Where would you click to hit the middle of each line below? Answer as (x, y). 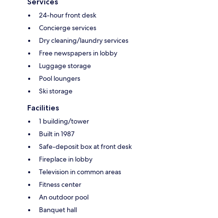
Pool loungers (60, 79)
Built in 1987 (57, 134)
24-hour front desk (68, 15)
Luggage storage (65, 66)
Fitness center (60, 185)
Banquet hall (58, 210)
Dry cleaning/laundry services (84, 41)
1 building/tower (64, 121)
